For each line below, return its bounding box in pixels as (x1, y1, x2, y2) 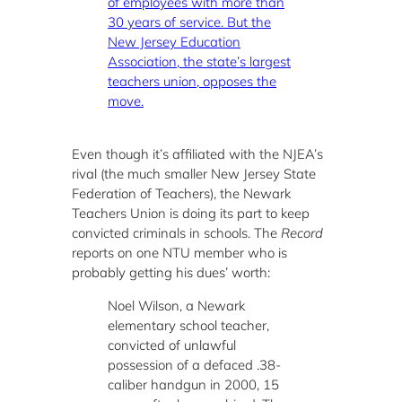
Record (281, 223, 323, 241)
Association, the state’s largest (108, 53, 291, 70)
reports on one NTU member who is (72, 243, 287, 261)
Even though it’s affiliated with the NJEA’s (72, 144, 323, 162)
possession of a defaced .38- (108, 355, 281, 373)
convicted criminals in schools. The (72, 223, 281, 241)
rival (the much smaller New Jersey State (72, 164, 316, 182)
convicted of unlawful (108, 336, 236, 354)
